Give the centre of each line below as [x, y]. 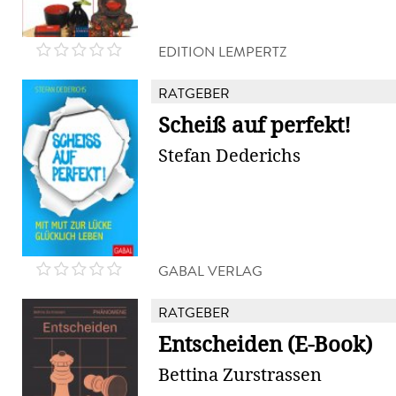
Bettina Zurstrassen [240, 375]
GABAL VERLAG [210, 271]
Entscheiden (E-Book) [265, 345]
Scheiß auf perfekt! [255, 126]
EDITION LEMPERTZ [223, 52]
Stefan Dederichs [229, 156]
